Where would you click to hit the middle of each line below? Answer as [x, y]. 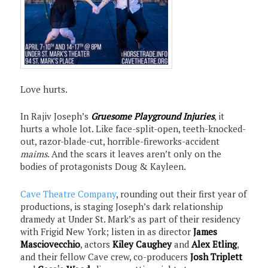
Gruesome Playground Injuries [153, 116]
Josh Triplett [217, 256]
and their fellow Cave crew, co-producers [106, 256]
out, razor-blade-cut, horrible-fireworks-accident [120, 141]
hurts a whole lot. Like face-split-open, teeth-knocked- [133, 129]
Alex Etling [214, 244]
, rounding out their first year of [182, 194]
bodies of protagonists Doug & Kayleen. [103, 167]
